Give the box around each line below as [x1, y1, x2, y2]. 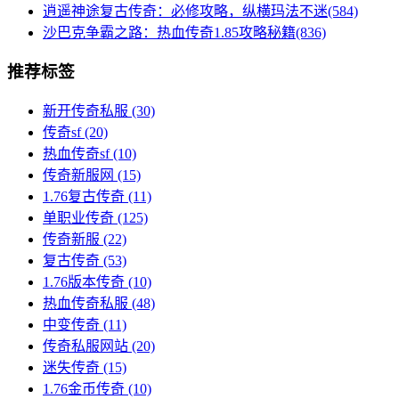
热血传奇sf [43, 145, 110, 161]
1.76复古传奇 [43, 188, 125, 204]
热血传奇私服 [43, 295, 128, 311]
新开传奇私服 [43, 102, 128, 118]
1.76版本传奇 [43, 273, 125, 289]
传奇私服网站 [43, 338, 128, 354]
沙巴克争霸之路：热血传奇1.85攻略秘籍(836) [43, 24, 326, 40]
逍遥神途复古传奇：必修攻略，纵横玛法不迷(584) [43, 3, 358, 19]
